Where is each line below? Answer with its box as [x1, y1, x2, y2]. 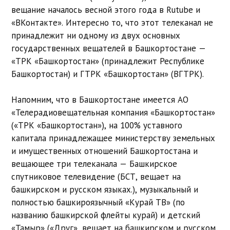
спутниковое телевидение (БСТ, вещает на [11, 171, 181, 183]
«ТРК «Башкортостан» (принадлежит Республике [11, 55, 205, 67]
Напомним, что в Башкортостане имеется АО [11, 94, 189, 106]
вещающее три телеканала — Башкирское [11, 158, 178, 170]
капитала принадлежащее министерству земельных [11, 132, 216, 144]
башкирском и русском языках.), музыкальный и [11, 184, 199, 196]
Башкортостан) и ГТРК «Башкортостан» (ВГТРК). [11, 68, 204, 80]
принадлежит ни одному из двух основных [11, 29, 181, 41]
